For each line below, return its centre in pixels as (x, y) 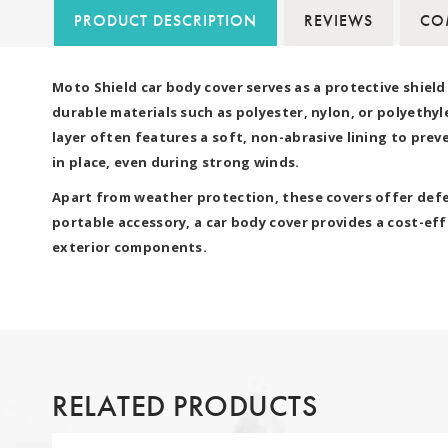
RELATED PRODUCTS (184, 405)
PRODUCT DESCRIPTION (165, 20)
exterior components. (130, 246)
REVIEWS (338, 20)
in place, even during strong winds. (176, 161)
